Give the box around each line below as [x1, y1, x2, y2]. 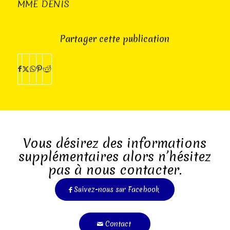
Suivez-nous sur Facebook [74, 184, 160, 194]
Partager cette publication [60, 32, 170, 45]
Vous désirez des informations [23, 134, 207, 152]
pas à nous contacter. [48, 161, 182, 179]
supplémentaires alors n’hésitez [18, 147, 212, 165]
